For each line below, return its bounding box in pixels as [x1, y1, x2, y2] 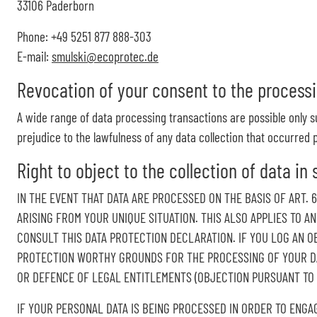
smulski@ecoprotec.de [52, 48, 158, 64]
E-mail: [17, 48, 52, 64]
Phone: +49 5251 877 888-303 [17, 28, 151, 45]
